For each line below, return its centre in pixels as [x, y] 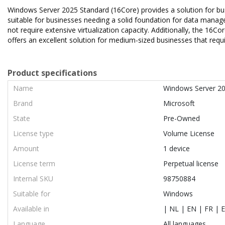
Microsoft [179, 103]
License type [33, 133]
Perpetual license [191, 163]
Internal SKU [33, 179]
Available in [31, 209]
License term [34, 163]
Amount [26, 148]
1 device [177, 148]
